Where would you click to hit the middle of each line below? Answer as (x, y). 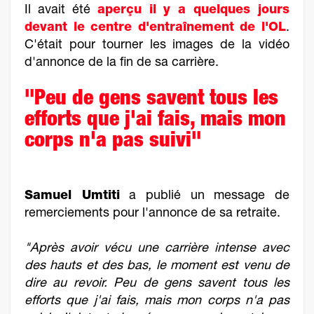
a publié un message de (205, 196)
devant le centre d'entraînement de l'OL (155, 28)
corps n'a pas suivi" (113, 142)
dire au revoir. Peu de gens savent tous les (157, 284)
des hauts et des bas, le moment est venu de (157, 266)
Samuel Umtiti (72, 196)
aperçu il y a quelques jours (193, 11)
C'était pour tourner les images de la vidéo (157, 46)
